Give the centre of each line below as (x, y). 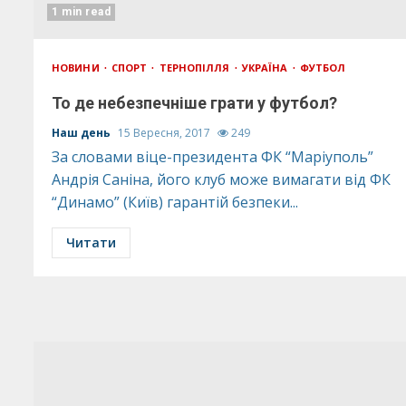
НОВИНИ (77, 68)
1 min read (81, 12)
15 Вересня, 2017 (165, 133)
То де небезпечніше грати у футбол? (194, 103)
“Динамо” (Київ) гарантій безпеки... (175, 202)
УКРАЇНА (266, 68)
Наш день (82, 133)
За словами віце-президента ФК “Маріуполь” (213, 157)
